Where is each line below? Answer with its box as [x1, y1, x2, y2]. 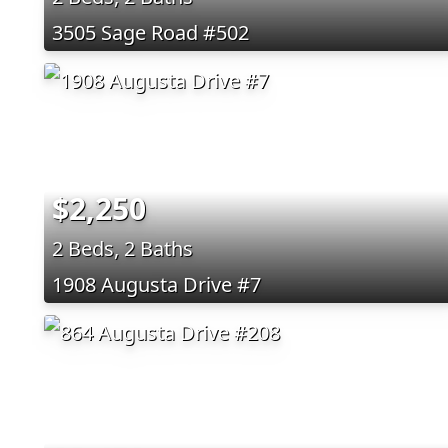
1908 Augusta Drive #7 [52, 270, 261, 298]
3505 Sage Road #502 [52, 18, 249, 46]
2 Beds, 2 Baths [52, 234, 193, 262]
